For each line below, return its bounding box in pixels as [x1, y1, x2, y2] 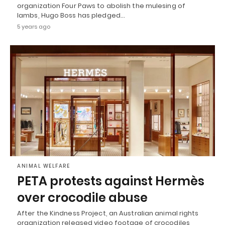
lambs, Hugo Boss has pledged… [17, 10, 125, 20]
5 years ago [17, 22, 50, 31]
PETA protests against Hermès [17, 173, 204, 190]
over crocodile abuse [17, 189, 148, 206]
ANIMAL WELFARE [17, 162, 70, 170]
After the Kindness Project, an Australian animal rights [17, 208, 199, 218]
